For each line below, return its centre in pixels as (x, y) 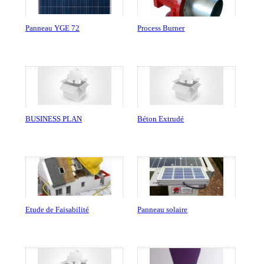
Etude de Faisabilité (57, 210)
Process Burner (161, 28)
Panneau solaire (163, 210)
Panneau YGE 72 (52, 28)
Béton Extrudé (161, 119)
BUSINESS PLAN (53, 119)
